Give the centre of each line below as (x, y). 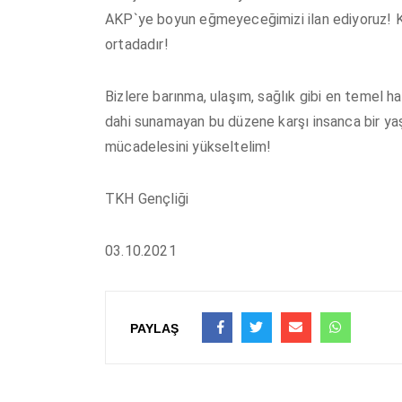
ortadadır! (137, 44)
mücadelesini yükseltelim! (190, 146)
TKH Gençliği (147, 198)
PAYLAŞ (154, 328)
